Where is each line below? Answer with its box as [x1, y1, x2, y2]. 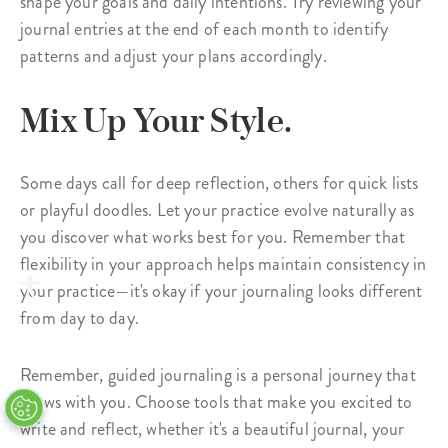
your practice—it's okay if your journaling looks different [20, 277, 423, 304]
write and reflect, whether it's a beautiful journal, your [20, 415, 405, 442]
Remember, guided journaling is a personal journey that [20, 361, 416, 388]
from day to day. [20, 304, 139, 331]
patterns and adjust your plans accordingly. [20, 42, 327, 69]
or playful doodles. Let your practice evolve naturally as [20, 196, 415, 223]
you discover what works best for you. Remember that [20, 223, 406, 250]
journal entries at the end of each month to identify [20, 15, 389, 42]
